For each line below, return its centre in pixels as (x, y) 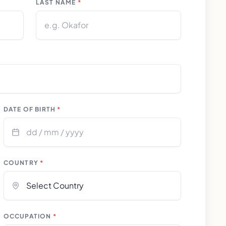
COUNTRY (21, 163)
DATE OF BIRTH (30, 109)
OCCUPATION (27, 216)
